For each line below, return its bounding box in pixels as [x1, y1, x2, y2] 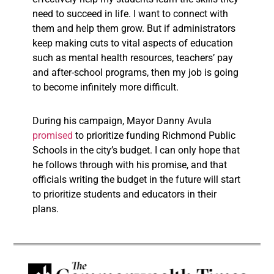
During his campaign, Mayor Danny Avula [32, 115, 212, 127]
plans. [32, 203, 59, 215]
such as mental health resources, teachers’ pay [32, 52, 233, 64]
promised [32, 130, 73, 142]
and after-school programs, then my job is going [32, 67, 239, 79]
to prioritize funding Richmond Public [73, 130, 235, 142]
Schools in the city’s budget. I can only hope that [32, 144, 240, 157]
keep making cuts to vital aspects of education [32, 37, 233, 50]
